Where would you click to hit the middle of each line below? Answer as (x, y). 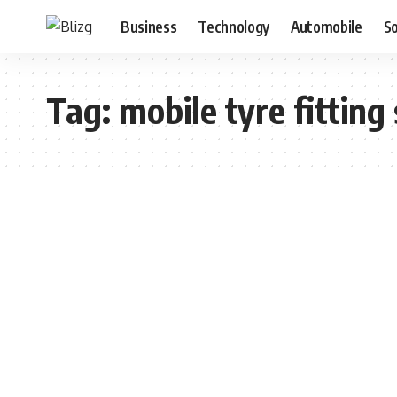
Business (149, 26)
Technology (234, 26)
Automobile (326, 26)
